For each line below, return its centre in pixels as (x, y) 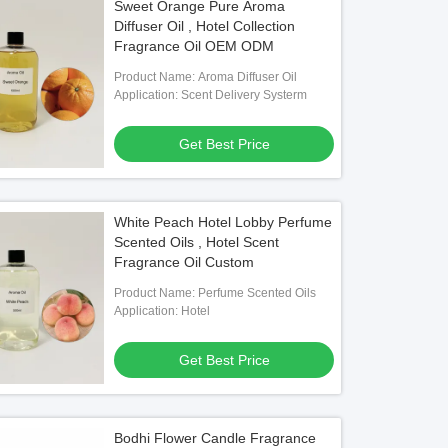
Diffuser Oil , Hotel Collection (205, 26)
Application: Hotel (162, 311)
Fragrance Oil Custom (184, 262)
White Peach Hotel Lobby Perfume (223, 222)
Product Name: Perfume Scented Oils (215, 293)
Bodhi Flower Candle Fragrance (215, 438)
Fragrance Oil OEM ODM (194, 46)
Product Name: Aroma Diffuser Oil (206, 77)
